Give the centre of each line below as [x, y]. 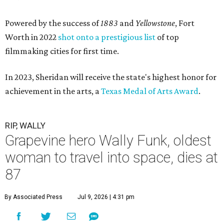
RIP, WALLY [25, 126]
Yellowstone [155, 23]
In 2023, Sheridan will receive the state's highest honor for [111, 77]
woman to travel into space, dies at [111, 158]
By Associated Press [33, 197]
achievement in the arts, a [53, 91]
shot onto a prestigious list [107, 37]
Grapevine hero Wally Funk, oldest [108, 141]
